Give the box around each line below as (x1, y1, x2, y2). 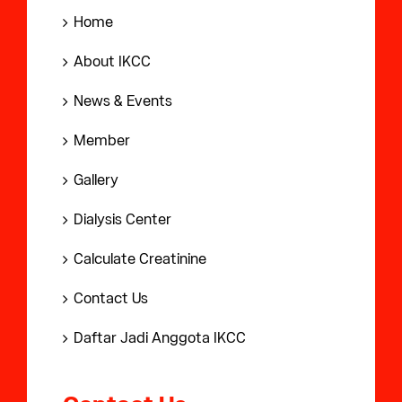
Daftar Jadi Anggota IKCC (74, 328, 246, 346)
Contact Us (74, 289, 148, 307)
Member (74, 131, 130, 149)
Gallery (74, 170, 118, 188)
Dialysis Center (74, 210, 171, 228)
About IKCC (74, 52, 151, 70)
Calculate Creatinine (74, 249, 206, 267)
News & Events (74, 92, 172, 109)
